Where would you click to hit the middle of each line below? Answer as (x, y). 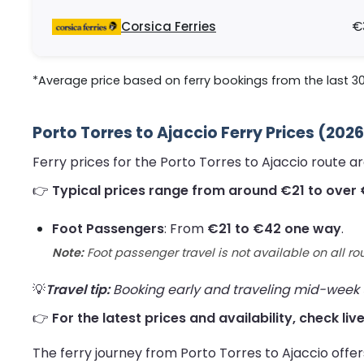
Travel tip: (78, 290)
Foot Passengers (108, 229)
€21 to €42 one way (274, 229)
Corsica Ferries (169, 27)
